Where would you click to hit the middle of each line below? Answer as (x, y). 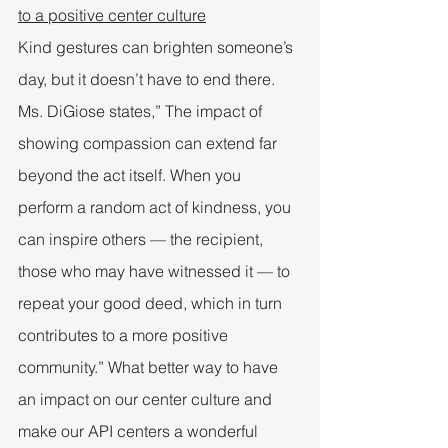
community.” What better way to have (150, 366)
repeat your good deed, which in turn (152, 302)
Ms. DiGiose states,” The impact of (142, 110)
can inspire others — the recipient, (142, 238)
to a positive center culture (112, 14)
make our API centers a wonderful (140, 430)
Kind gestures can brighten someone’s (157, 46)
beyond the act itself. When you (131, 174)
